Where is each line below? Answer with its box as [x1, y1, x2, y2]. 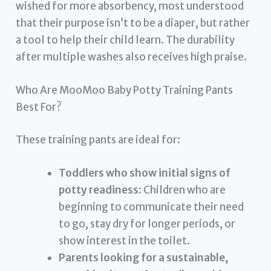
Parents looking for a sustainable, [59, 251, 229, 264]
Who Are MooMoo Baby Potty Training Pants [16, 83, 233, 97]
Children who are [142, 183, 226, 197]
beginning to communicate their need [59, 200, 244, 214]
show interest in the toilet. [59, 234, 191, 247]
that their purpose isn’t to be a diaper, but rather [16, 16, 250, 30]
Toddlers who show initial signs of [59, 166, 231, 180]
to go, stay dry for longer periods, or [59, 217, 236, 230]
